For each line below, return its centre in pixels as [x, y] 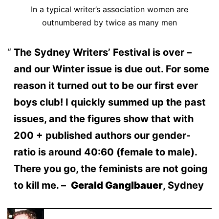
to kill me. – [42, 185]
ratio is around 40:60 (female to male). [105, 152]
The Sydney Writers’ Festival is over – [102, 52]
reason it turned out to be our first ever [106, 85]
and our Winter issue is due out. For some [111, 69]
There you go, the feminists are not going [110, 168]
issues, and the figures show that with [103, 119]
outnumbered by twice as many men [109, 22]
